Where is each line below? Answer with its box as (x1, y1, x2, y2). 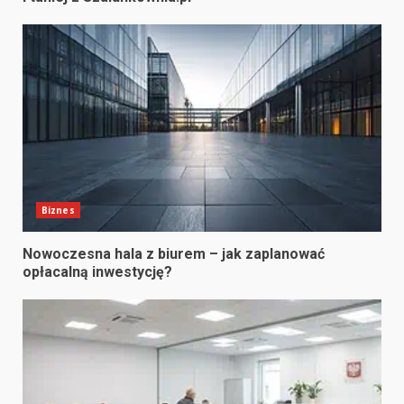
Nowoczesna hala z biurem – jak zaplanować (23, 245, 325, 263)
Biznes (41, 204, 75, 217)
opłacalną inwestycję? (23, 263, 172, 281)
